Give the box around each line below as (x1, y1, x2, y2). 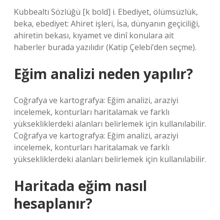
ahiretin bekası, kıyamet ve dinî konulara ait (14, 30, 174, 41)
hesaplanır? (14, 194, 92, 213)
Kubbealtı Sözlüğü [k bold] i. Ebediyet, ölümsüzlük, (14, 6, 198, 17)
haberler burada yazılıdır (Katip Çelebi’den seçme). (14, 42, 196, 53)
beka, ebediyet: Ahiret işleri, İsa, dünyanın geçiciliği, (14, 18, 200, 29)
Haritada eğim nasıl (14, 176, 147, 195)
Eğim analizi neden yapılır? (14, 64, 193, 83)
